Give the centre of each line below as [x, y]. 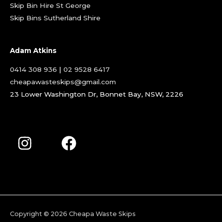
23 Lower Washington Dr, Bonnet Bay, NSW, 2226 [97, 94]
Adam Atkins [33, 50]
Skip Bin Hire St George [50, 5]
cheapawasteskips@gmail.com [63, 82]
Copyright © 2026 [39, 214]
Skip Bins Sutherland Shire [55, 18]
